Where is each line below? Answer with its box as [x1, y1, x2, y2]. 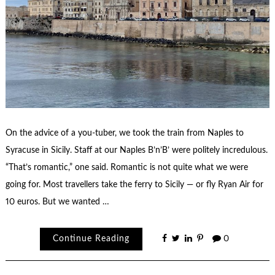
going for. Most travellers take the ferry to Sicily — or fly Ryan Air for [5, 180, 263, 189]
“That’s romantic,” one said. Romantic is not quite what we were [5, 163, 248, 172]
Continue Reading [52, 234, 130, 244]
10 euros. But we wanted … [5, 197, 109, 206]
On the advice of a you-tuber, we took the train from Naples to [5, 128, 244, 137]
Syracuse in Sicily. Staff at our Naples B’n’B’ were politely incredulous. [5, 145, 268, 155]
